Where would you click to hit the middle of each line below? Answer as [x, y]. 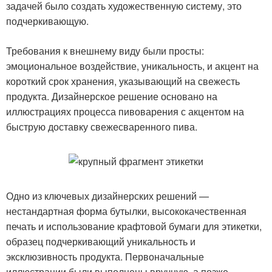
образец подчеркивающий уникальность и [101, 241]
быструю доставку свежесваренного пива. [102, 126]
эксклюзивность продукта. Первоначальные [105, 256]
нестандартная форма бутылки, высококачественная [126, 211]
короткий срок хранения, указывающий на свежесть [123, 81]
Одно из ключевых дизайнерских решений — [107, 195]
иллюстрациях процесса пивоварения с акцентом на [125, 111]
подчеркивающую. [47, 21]
